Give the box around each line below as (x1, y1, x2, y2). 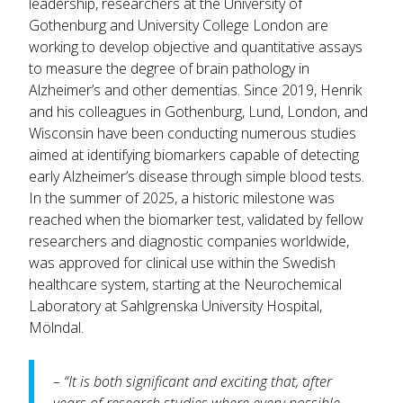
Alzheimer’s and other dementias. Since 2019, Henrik (29, 80, 363, 101)
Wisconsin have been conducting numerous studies (29, 123, 357, 144)
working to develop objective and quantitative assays (29, 37, 363, 58)
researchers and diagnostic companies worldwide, (29, 231, 350, 252)
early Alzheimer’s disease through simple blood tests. (29, 166, 365, 187)
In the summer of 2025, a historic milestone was (29, 188, 336, 209)
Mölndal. (29, 318, 85, 338)
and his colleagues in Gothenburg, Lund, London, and (29, 102, 369, 122)
